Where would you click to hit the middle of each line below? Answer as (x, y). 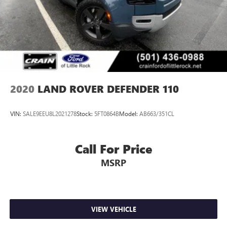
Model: (129, 114)
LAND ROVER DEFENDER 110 (108, 89)
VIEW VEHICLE (113, 209)
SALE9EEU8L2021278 (50, 114)
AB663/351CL (157, 114)
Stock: (85, 114)
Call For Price (113, 148)
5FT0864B (107, 114)
